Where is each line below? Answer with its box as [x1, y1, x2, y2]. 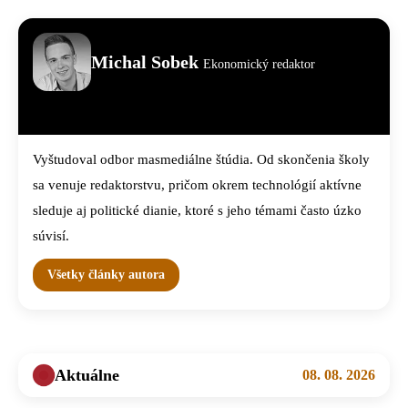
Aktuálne [55, 366, 119, 385]
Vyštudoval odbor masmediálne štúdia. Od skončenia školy [33, 152, 370, 168]
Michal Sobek [91, 51, 203, 72]
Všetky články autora [47, 268, 165, 282]
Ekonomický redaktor [203, 56, 315, 71]
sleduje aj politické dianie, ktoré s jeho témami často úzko [33, 203, 362, 219]
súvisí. [33, 229, 69, 244]
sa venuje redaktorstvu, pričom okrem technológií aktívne [33, 178, 362, 193]
